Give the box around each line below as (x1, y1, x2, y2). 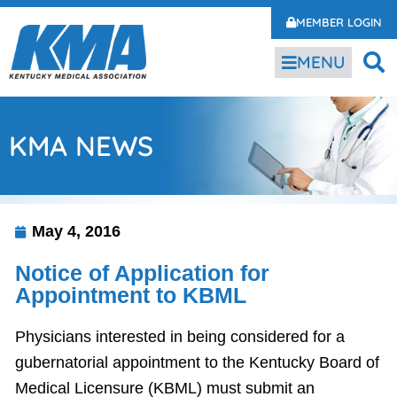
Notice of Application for (15, 261, 269, 285)
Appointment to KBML (15, 283, 246, 307)
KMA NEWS (9, 128, 153, 163)
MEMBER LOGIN (295, 15, 382, 29)
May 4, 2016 (32, 222, 121, 240)
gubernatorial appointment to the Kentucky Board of (15, 354, 379, 371)
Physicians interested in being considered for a (15, 328, 345, 346)
